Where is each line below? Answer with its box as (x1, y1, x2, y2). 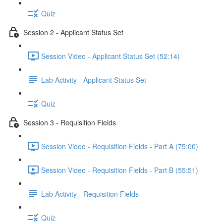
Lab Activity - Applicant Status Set (41, 74, 146, 85)
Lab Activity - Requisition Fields (41, 188, 139, 199)
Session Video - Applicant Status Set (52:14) (41, 51, 180, 61)
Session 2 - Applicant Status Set (23, 27, 123, 37)
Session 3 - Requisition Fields (23, 117, 116, 127)
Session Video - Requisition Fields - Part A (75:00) (41, 141, 198, 151)
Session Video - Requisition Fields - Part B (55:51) (41, 165, 198, 175)
